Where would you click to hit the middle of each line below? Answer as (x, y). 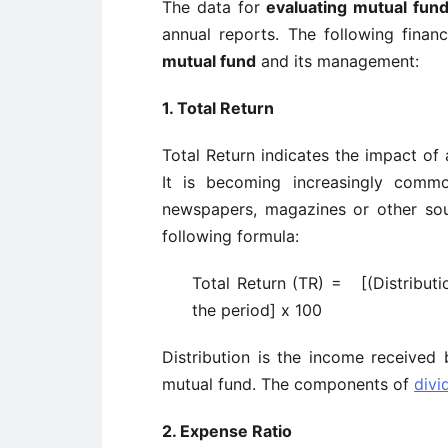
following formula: (230, 236)
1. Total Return (218, 108)
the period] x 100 (257, 310)
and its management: (337, 61)
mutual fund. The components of (288, 384)
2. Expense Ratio (227, 431)
